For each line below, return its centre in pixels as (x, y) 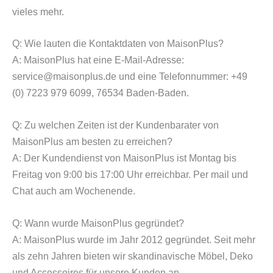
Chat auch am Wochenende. (74, 191)
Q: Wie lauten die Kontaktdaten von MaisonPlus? (118, 44)
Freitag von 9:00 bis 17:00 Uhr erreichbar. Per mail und (130, 175)
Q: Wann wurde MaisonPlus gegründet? (98, 223)
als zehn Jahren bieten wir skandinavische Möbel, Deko (133, 256)
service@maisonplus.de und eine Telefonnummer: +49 (130, 77)
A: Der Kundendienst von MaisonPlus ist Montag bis (124, 158)
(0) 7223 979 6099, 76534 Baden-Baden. (101, 93)
